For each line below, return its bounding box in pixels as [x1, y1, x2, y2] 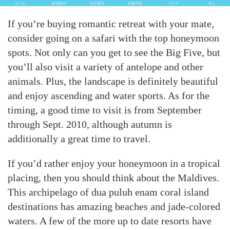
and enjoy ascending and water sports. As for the [8, 89, 209, 101]
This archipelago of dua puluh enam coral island [8, 186, 209, 198]
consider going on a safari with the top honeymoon [8, 32, 219, 44]
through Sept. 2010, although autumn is [8, 118, 172, 130]
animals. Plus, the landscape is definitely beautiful [8, 75, 218, 87]
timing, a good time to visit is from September [8, 104, 202, 116]
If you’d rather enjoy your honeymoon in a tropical [8, 157, 220, 169]
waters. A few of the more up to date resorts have [8, 215, 212, 226]
